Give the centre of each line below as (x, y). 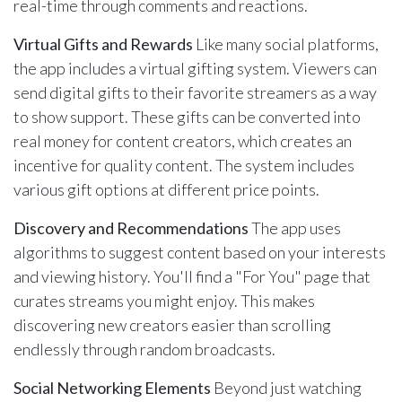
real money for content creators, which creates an (183, 141)
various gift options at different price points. (166, 190)
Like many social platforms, (286, 44)
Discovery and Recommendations (131, 228)
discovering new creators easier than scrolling (172, 325)
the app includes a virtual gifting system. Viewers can (195, 69)
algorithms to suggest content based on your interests (200, 253)
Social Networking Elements (112, 388)
